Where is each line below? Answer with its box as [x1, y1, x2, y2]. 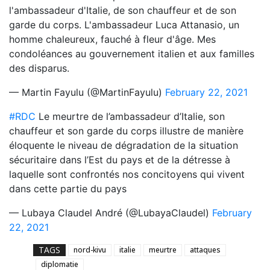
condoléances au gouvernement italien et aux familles [9, 47, 254, 60]
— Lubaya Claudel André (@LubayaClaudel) [9, 206, 212, 219]
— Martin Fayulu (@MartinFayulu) [9, 86, 165, 98]
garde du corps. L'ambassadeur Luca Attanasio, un [9, 18, 239, 31]
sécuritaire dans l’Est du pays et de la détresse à [9, 153, 230, 166]
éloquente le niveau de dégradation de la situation [9, 139, 238, 151]
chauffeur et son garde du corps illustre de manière [9, 124, 243, 137]
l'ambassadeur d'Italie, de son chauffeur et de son [9, 4, 236, 16]
